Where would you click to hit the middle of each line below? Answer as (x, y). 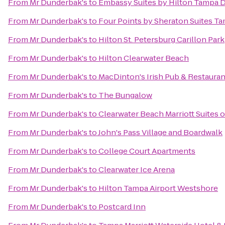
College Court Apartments (147, 151)
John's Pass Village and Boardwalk (160, 132)
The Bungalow (125, 95)
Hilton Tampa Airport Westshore (158, 188)
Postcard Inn (122, 207)
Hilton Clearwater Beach (144, 58)
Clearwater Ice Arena (137, 170)
